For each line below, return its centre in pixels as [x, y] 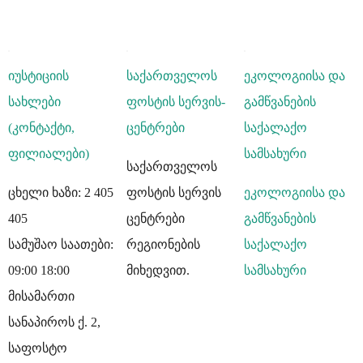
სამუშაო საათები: [61, 244]
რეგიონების [163, 244]
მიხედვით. [158, 270]
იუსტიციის [38, 75]
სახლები [34, 101]
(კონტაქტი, [41, 127]
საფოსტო [38, 348]
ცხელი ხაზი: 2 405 [61, 192]
